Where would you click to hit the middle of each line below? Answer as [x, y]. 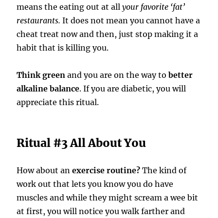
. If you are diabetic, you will [133, 89]
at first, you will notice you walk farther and [101, 211]
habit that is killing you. [63, 48]
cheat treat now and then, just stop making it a [108, 34]
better [180, 75]
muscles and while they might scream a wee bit [108, 198]
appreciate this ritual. [58, 102]
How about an [45, 171]
